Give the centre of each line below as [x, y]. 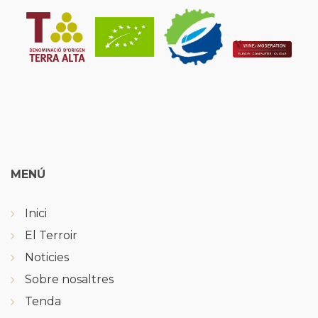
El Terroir [51, 236]
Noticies [47, 258]
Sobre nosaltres [69, 280]
